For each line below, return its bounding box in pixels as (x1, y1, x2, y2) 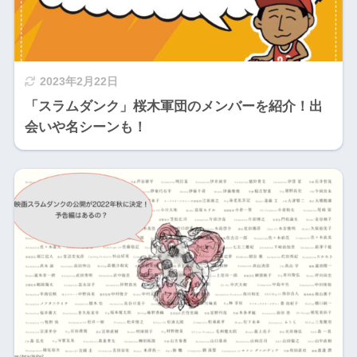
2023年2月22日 (39, 76, 118, 88)
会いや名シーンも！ (24, 120, 147, 135)
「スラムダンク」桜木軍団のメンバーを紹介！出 (24, 99, 323, 115)
